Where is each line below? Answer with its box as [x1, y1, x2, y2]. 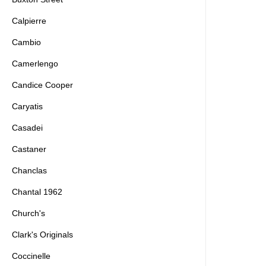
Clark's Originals [12, 230, 73, 239]
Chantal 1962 [12, 187, 62, 197]
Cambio [12, 37, 41, 47]
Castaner [12, 144, 46, 154]
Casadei [12, 123, 43, 132]
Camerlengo [12, 59, 58, 68]
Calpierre [12, 16, 46, 26]
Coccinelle [12, 251, 50, 261]
